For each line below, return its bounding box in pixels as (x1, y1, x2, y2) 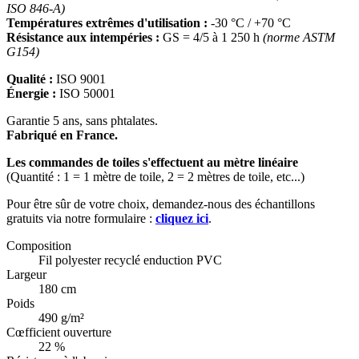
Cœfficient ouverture (6, 325, 111, 340)
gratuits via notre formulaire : (6, 212, 155, 226)
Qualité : (6, 72, 53, 87)
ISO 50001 (56, 87, 115, 101)
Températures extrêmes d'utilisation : (6, 16, 208, 30)
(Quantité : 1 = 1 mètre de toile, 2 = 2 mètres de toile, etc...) (6, 170, 305, 184)
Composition (6, 239, 71, 253)
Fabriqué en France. (6, 128, 118, 143)
